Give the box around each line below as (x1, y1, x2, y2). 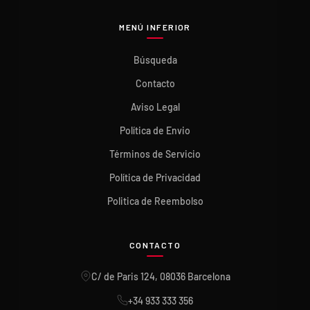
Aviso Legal (130, 101, 180, 113)
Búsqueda (133, 54, 177, 66)
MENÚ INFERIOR (119, 22, 191, 32)
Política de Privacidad (109, 172, 201, 183)
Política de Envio (120, 125, 190, 136)
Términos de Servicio (109, 148, 201, 160)
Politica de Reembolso (107, 195, 203, 207)
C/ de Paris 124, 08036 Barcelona (91, 271, 230, 282)
